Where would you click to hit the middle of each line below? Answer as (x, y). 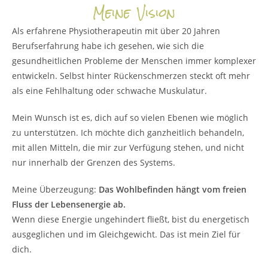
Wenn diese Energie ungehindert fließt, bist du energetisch (131, 219)
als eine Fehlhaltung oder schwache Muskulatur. (109, 91)
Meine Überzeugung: (55, 189)
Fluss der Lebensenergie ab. (69, 204)
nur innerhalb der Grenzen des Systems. (95, 162)
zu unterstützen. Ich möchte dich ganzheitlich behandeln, (128, 133)
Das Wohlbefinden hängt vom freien (173, 189)
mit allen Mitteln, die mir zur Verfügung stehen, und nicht (128, 147)
